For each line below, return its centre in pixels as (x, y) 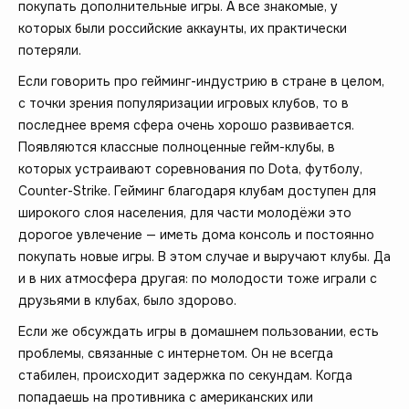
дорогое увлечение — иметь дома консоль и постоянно (196, 234)
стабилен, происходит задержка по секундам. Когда (185, 375)
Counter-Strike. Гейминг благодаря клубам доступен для (197, 190)
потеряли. (50, 50)
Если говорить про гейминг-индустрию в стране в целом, (201, 81)
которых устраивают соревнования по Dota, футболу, (190, 168)
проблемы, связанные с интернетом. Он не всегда (176, 353)
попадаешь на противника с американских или (166, 397)
